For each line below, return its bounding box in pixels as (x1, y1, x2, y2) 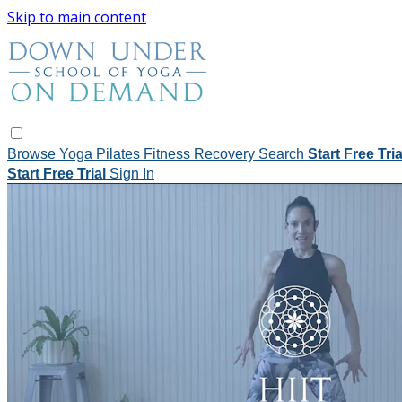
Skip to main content (7, 7, 146, 27)
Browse (7, 145, 59, 162)
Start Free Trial (7, 165, 109, 181)
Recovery (194, 145, 258, 162)
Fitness (144, 145, 194, 162)
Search (258, 145, 308, 162)
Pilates (96, 145, 144, 162)
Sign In (109, 165, 154, 181)
